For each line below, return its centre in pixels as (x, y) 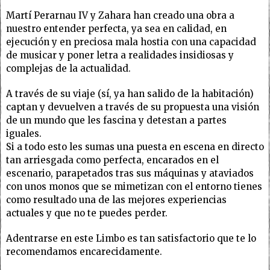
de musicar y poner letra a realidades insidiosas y (120, 55)
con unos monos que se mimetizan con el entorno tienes (134, 186)
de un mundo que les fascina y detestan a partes (116, 120)
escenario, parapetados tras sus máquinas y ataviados (130, 173)
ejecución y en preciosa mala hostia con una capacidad (131, 42)
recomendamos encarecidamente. (84, 251)
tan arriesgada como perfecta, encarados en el (112, 160)
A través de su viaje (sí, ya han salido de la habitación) (130, 93)
